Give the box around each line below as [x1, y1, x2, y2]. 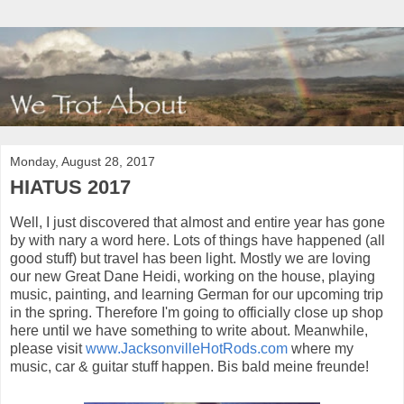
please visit [10, 340, 86, 356]
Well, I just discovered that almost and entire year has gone [10, 214, 385, 230]
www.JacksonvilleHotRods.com [86, 340, 288, 356]
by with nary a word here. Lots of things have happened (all [10, 232, 385, 248]
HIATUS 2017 [10, 175, 131, 198]
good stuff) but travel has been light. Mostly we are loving [10, 250, 371, 266]
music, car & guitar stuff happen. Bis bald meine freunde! [10, 358, 369, 374]
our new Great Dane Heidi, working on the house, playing [10, 268, 375, 284]
